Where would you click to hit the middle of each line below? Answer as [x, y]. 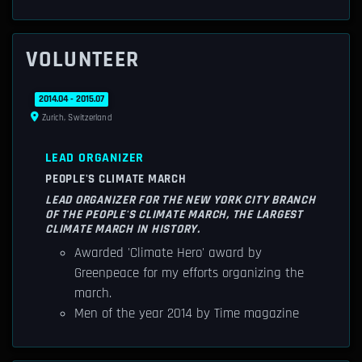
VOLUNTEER [83, 60]
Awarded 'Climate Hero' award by [168, 253]
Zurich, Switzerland [76, 118]
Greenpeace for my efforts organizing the [189, 273]
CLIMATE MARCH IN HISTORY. [123, 229]
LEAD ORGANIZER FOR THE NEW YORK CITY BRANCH [181, 200]
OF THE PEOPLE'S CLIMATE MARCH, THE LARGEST [174, 215]
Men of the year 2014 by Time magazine [187, 314]
